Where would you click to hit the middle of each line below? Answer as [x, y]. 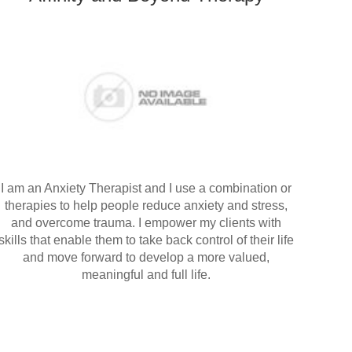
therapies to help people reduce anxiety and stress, [146, 205]
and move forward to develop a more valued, [146, 257]
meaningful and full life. [146, 274]
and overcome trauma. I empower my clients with [146, 222]
